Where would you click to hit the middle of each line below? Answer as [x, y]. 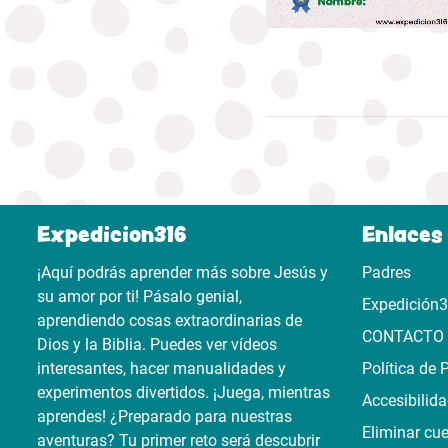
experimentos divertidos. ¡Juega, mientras [183, 392]
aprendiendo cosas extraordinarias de [169, 320]
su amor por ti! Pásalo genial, [139, 296]
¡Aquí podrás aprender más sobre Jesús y [182, 272]
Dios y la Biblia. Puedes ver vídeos [157, 344]
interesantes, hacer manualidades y [161, 368]
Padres [386, 272]
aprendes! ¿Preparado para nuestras [164, 416]
